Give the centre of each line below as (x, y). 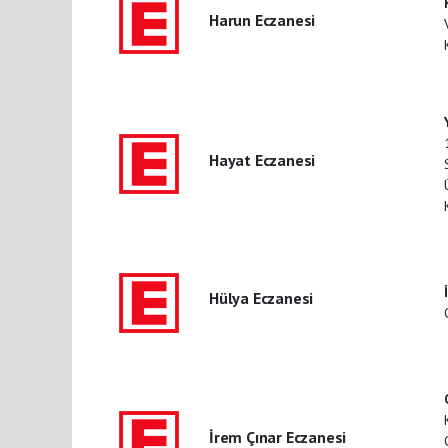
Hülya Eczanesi (261, 298)
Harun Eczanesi (262, 19)
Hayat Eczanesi (262, 159)
